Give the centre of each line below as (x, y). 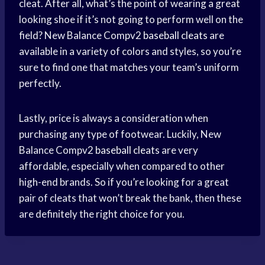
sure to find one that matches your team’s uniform (129, 67)
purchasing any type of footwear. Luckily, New (120, 134)
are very (179, 150)
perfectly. (40, 83)
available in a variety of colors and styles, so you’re (130, 51)
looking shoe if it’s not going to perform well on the (131, 20)
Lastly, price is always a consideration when (114, 118)
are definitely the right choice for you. (102, 214)
